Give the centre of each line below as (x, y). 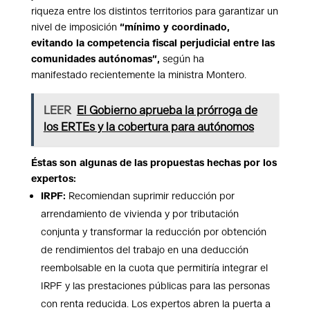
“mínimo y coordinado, (174, 27)
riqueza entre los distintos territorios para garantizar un (154, 11)
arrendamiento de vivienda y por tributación (139, 214)
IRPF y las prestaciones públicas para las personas (155, 286)
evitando (53, 43)
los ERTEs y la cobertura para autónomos (148, 127)
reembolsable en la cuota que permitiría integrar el (154, 268)
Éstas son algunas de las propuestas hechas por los (154, 163)
